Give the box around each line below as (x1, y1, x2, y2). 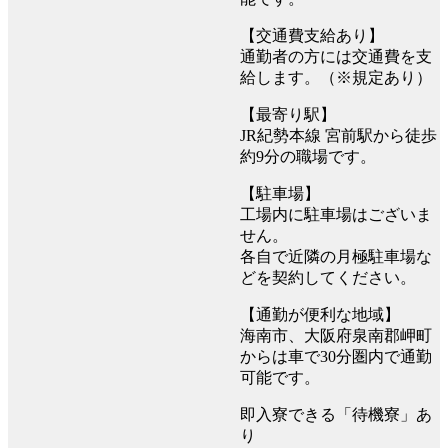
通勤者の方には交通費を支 (240, 48, 432, 66)
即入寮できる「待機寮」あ (240, 406, 432, 424)
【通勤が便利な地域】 (240, 306, 400, 324)
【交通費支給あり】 (240, 27, 384, 45)
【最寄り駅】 (240, 106, 336, 124)
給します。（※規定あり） (240, 69, 432, 87)
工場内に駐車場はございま (240, 206, 432, 224)
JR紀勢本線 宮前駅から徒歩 (240, 127, 437, 145)
